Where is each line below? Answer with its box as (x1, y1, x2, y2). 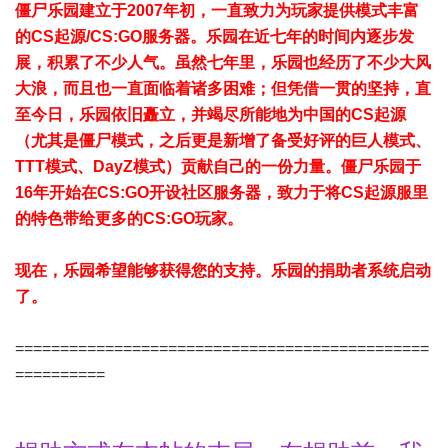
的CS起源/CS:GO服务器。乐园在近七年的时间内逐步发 (15, 28, 414, 45)
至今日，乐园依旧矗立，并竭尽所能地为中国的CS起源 (15, 106, 406, 123)
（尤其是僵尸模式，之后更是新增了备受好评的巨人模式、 (15, 132, 431, 149)
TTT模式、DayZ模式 (15, 158, 165, 175)
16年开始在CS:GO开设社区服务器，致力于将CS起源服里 (15, 184, 428, 201)
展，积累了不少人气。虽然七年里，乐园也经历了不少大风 (15, 54, 431, 71)
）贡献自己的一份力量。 (165, 158, 341, 175)
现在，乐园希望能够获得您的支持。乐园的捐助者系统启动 (15, 262, 431, 279)
